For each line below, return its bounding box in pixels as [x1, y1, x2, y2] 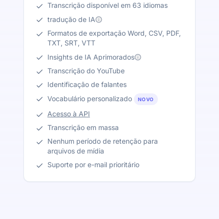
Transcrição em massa [47, 123, 119, 132]
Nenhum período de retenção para [47, 137, 158, 146]
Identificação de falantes [47, 80, 127, 89]
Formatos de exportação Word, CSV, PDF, [47, 28, 181, 37]
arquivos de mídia [47, 147, 104, 155]
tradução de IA [47, 15, 95, 23]
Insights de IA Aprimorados [47, 53, 134, 62]
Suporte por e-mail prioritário [47, 160, 139, 169]
